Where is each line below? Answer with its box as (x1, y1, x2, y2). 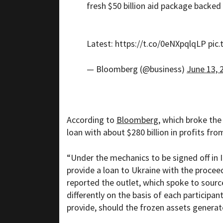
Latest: (87, 38, 115, 50)
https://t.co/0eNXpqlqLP (115, 38, 206, 50)
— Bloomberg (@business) (87, 63, 187, 75)
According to (67, 114, 116, 126)
